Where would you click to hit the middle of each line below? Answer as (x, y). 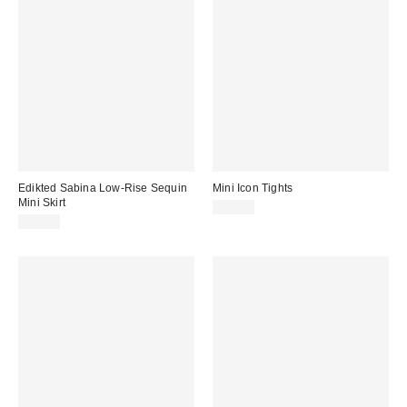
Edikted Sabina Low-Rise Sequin (103, 188)
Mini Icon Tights (253, 188)
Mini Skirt (42, 202)
